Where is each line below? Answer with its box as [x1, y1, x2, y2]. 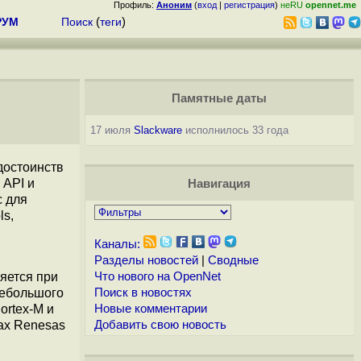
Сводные [207, 254, 259, 267]
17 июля [89, 124, 134, 136]
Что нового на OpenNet [93, 270, 221, 283]
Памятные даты [171, 92, 267, 105]
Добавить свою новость [93, 318, 226, 331]
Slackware [133, 124, 182, 136]
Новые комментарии [93, 302, 207, 315]
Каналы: [93, 238, 140, 251]
